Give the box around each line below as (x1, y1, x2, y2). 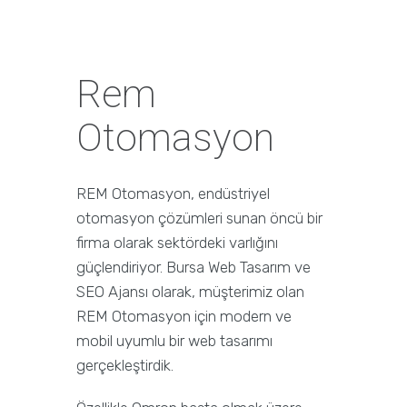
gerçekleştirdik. (76, 356, 174, 375)
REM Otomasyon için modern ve (76, 307, 292, 326)
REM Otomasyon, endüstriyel (76, 184, 270, 203)
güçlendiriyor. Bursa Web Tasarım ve (76, 258, 311, 277)
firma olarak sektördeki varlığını (76, 233, 278, 253)
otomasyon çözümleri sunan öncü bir (76, 209, 323, 228)
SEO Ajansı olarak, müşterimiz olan (76, 283, 304, 302)
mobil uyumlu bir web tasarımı (76, 332, 273, 351)
